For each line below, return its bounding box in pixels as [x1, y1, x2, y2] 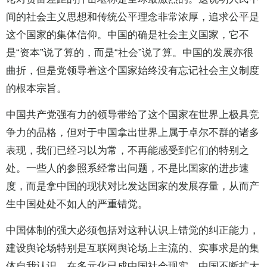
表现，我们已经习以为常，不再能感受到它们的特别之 [6, 145, 249, 157]
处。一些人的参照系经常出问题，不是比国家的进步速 [6, 163, 249, 175]
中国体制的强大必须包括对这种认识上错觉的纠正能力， [6, 225, 259, 237]
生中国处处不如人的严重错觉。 [6, 198, 148, 210]
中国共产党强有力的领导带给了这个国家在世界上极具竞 [6, 109, 259, 121]
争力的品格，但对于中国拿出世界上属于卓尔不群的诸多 [6, 127, 259, 139]
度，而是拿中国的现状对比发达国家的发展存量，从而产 [6, 181, 259, 193]
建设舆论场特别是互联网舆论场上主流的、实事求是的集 [6, 243, 259, 254]
